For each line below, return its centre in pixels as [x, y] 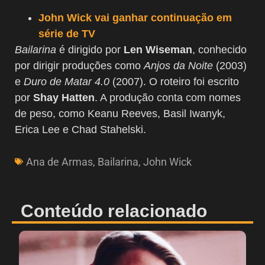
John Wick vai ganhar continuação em [135, 17]
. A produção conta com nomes [168, 97]
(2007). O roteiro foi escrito [174, 81]
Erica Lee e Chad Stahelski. [80, 129]
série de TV [67, 33]
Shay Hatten [64, 97]
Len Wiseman [158, 49]
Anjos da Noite [178, 65]
